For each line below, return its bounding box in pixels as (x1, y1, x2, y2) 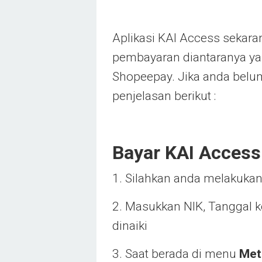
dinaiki (112, 219, 147, 233)
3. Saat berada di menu (112, 247, 239, 261)
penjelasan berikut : (112, 89, 216, 103)
